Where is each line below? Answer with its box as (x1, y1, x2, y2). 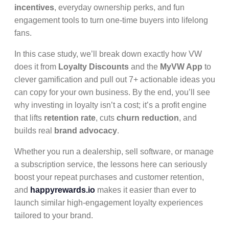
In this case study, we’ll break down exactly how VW (14, 50, 202, 58)
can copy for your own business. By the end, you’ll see (14, 88, 210, 97)
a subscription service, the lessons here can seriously (14, 160, 207, 169)
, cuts (96, 113, 117, 122)
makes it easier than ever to (95, 186, 196, 194)
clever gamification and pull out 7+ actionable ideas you (14, 75, 215, 84)
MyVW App (160, 62, 202, 71)
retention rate (44, 113, 96, 122)
